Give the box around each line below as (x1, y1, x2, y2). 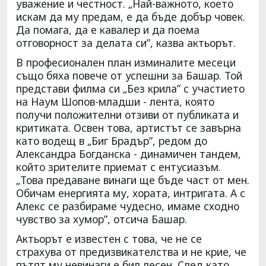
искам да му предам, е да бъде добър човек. (16, 9, 245, 24)
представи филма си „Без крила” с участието (16, 81, 245, 96)
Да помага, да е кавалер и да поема (16, 22, 199, 37)
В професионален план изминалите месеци (16, 55, 236, 69)
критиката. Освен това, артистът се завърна (16, 120, 241, 135)
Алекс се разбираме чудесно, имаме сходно (16, 198, 239, 213)
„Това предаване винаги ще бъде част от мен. (16, 172, 249, 187)
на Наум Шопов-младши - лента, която (16, 94, 214, 109)
